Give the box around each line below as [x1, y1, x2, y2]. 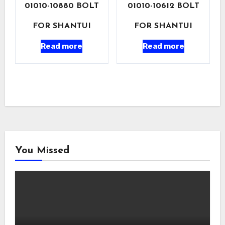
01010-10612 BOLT [127, 2, 199, 10]
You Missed [15, 145, 69, 156]
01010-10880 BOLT [24, 2, 99, 10]
